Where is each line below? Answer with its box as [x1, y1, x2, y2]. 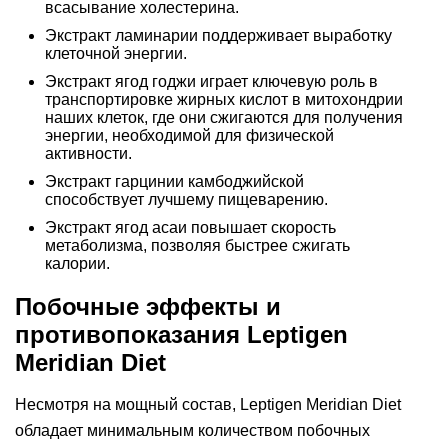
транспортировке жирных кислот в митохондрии [45, 91, 403, 108]
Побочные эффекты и [15, 293, 281, 320]
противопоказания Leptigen [15, 321, 348, 348]
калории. [45, 255, 110, 272]
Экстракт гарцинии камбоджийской [45, 173, 304, 190]
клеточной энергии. [45, 45, 187, 62]
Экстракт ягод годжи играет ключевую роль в [45, 73, 378, 90]
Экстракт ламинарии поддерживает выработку [45, 27, 392, 44]
